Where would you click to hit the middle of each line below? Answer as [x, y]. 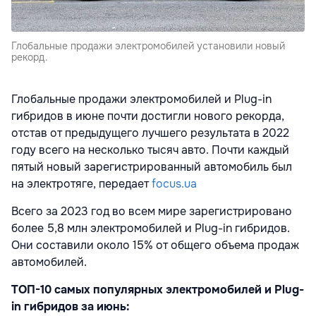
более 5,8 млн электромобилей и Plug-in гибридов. [151, 229]
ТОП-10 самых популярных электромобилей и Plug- [158, 290]
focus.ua [174, 184]
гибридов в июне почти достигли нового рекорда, [148, 116]
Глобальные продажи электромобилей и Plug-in [141, 99]
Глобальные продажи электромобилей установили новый [148, 46]
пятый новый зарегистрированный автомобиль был [152, 167]
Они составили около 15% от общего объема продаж [155, 245]
